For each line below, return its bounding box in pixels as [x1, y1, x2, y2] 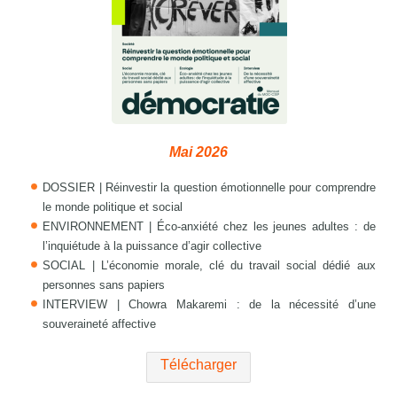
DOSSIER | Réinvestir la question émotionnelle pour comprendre [43, 181, 376, 195]
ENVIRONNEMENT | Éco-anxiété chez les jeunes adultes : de [43, 220, 376, 234]
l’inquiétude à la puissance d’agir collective [43, 239, 262, 253]
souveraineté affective [43, 317, 157, 331]
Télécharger [160, 357, 237, 373]
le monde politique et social [43, 200, 183, 214]
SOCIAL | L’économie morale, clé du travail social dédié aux [43, 259, 376, 273]
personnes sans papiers [43, 278, 166, 292]
